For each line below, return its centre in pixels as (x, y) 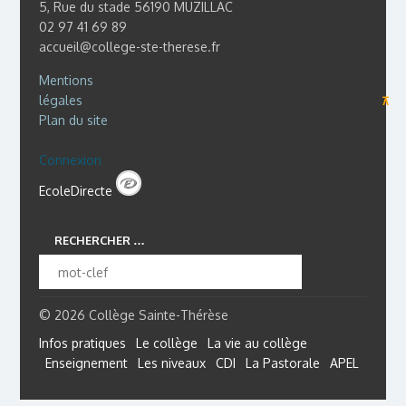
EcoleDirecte (77, 191)
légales (60, 101)
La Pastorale (282, 363)
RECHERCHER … (99, 240)
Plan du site (73, 121)
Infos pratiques (82, 343)
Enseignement (86, 363)
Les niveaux (171, 363)
